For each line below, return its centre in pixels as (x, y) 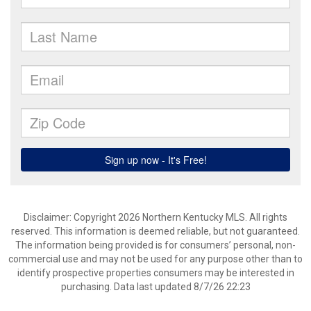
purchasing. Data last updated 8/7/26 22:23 (155, 287)
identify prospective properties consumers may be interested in (155, 273)
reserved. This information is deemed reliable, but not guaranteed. (155, 231)
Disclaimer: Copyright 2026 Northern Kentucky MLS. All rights (155, 217)
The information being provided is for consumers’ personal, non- (155, 245)
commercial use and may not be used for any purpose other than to (155, 259)
